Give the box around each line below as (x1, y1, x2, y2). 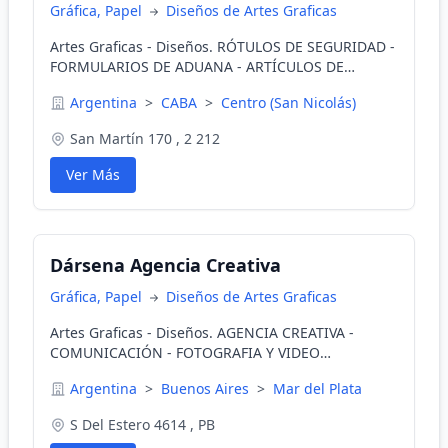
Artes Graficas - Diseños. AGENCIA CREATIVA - (50, 323, 354, 342)
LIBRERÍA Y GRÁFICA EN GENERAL (50, 77, 274, 96)
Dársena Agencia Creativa (50, 253, 281, 277)
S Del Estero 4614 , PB (70, 415, 215, 434)
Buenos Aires (161, 379, 253, 398)
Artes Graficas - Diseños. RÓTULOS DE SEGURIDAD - (50, 37, 395, 56)
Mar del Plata (273, 379, 362, 398)
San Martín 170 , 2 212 (70, 129, 220, 148)
